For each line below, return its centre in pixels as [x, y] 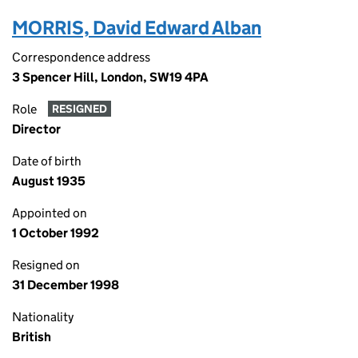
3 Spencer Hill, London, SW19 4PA [110, 77]
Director [36, 129]
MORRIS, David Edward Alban [137, 28]
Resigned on [46, 265]
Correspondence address [81, 57]
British [32, 337]
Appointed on [50, 213]
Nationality [43, 317]
